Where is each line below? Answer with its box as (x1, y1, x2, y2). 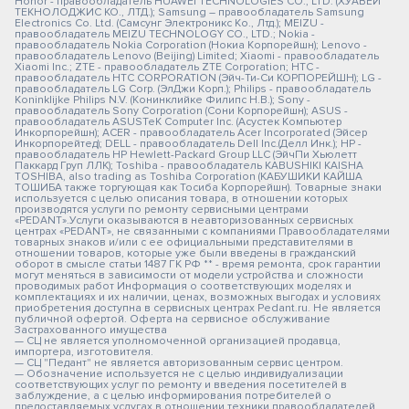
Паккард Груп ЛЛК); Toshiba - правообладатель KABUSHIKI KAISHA (15, 159, 363, 173)
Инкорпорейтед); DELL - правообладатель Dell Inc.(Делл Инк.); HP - (15, 137, 362, 151)
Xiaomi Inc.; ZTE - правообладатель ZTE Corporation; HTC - (15, 60, 320, 74)
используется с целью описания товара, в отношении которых (15, 192, 348, 205)
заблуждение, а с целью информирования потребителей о (15, 389, 331, 403)
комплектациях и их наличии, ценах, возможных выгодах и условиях (15, 290, 381, 304)
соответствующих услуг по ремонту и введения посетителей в (15, 378, 347, 392)
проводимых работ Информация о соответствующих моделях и (15, 279, 351, 293)
